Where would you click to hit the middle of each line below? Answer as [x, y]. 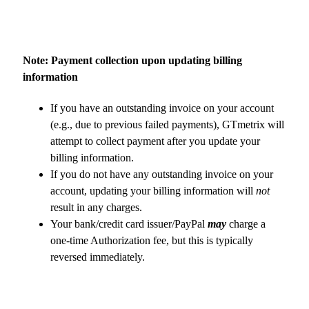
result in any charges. [96, 208]
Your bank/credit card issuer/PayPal [129, 224]
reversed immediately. [98, 257]
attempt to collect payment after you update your [155, 141]
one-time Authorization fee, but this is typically [152, 241]
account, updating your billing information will [153, 191]
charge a [246, 224]
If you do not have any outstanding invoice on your [162, 175]
